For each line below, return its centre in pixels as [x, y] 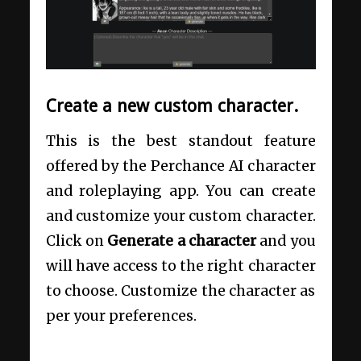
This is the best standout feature [180, 141]
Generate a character [184, 241]
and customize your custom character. [180, 216]
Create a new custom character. [174, 106]
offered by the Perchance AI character [180, 166]
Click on [77, 241]
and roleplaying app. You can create [180, 191]
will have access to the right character [180, 266]
